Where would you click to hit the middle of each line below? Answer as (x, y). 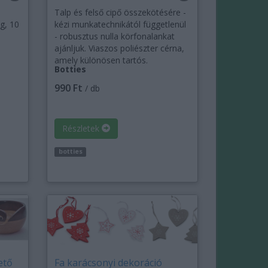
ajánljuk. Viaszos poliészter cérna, (120, 48)
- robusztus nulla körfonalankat (115, 36)
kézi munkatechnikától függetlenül (121, 25)
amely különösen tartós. (101, 60)
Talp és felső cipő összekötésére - (121, 13)
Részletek (82, 129)
